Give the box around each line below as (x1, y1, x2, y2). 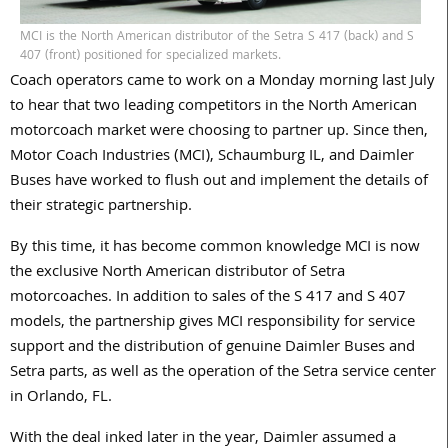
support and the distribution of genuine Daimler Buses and (10, 334, 415, 361)
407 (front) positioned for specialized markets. (20, 45, 281, 67)
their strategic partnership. (10, 193, 192, 220)
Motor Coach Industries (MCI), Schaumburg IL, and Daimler (10, 143, 414, 170)
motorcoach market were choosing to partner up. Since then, (10, 118, 428, 145)
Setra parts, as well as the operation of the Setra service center (10, 359, 436, 386)
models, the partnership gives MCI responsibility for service (10, 309, 415, 336)
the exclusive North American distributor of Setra (10, 259, 345, 286)
